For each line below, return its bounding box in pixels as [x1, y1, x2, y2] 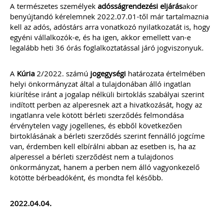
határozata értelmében [126, 68, 205, 78]
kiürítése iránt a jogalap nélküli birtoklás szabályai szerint [10, 89, 204, 99]
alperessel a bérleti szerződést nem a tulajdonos [10, 152, 173, 162]
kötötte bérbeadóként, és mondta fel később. [10, 172, 163, 182]
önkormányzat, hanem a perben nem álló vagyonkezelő [10, 162, 200, 172]
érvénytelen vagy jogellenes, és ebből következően [10, 120, 182, 130]
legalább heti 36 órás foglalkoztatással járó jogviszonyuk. [10, 43, 204, 53]
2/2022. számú [35, 68, 90, 78]
